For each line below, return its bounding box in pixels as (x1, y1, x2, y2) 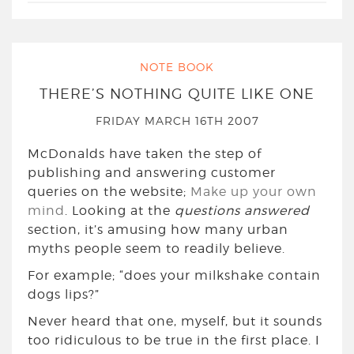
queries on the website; (28, 184, 190, 199)
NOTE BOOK (140, 60, 214, 73)
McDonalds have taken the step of (28, 146, 262, 161)
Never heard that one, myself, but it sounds (28, 314, 322, 329)
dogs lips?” (28, 287, 100, 302)
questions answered (175, 203, 310, 218)
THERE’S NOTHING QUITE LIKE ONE (40, 85, 314, 102)
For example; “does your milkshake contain (28, 268, 321, 283)
